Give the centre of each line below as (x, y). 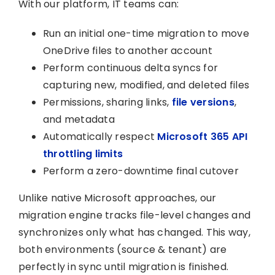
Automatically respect (100, 137)
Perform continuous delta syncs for (130, 68)
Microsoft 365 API (203, 137)
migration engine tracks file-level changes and (134, 215)
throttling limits (83, 154)
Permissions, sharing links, (107, 102)
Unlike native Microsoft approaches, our (117, 198)
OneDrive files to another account (127, 51)
